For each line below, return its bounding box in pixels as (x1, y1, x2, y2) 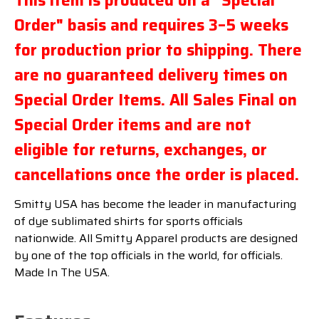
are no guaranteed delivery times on (14, 62, 288, 88)
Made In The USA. (14, 263, 110, 282)
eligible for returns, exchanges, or (14, 137, 267, 162)
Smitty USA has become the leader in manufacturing (14, 195, 296, 214)
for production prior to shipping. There (14, 37, 302, 63)
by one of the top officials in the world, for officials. (14, 246, 283, 265)
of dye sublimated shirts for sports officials (14, 212, 243, 231)
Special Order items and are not (14, 112, 251, 137)
